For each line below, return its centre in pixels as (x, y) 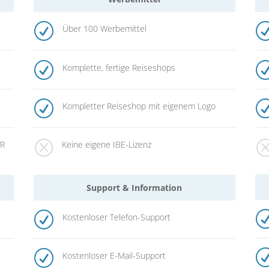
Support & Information (134, 187)
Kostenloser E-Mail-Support (114, 255)
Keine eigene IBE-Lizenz (106, 144)
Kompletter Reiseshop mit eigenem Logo (139, 106)
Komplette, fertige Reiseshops (119, 67)
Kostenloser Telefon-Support (116, 217)
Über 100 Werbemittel (104, 29)
